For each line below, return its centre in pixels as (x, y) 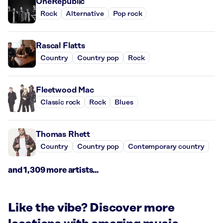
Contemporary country (166, 147)
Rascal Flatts (60, 46)
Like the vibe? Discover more (91, 208)
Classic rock (60, 102)
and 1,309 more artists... (53, 170)
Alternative (85, 14)
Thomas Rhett (63, 135)
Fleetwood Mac (65, 90)
